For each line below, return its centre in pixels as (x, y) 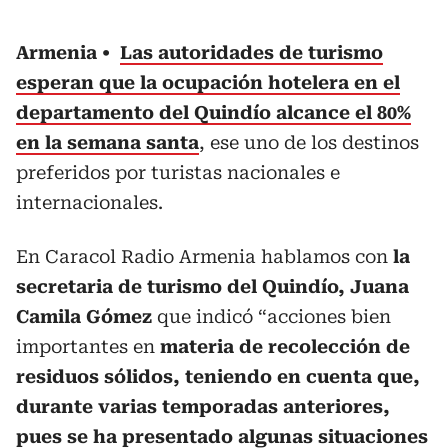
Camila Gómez (84, 316)
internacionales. (89, 202)
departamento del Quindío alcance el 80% (213, 112)
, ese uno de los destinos (309, 142)
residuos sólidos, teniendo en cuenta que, (218, 376)
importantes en (88, 346)
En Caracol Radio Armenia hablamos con (204, 256)
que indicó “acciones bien (271, 316)
